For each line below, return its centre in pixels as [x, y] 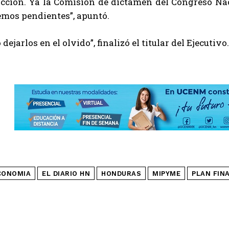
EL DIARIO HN [66, 173]
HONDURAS [121, 173]
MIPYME [166, 173]
